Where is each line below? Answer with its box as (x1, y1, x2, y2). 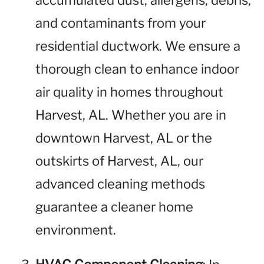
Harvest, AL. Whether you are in (35, 107, 226, 123)
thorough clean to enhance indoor (35, 61, 239, 77)
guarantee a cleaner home (35, 199, 193, 214)
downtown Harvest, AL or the (35, 130, 212, 146)
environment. (35, 222, 116, 237)
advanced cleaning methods (35, 176, 205, 192)
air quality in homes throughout (35, 84, 223, 100)
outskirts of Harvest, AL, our (35, 153, 203, 169)
